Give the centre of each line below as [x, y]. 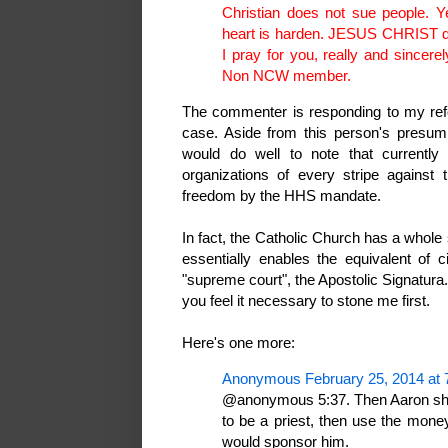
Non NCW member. [286, 75]
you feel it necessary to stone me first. [308, 301]
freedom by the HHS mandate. [283, 196]
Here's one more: [238, 343]
